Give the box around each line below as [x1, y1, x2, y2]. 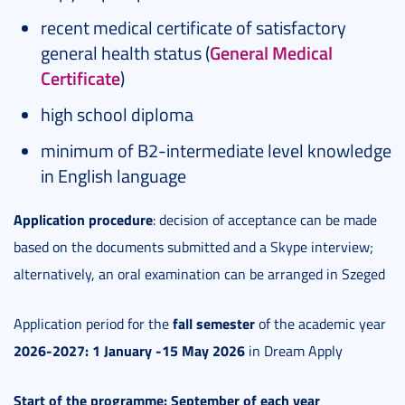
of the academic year [255, 314, 386, 334]
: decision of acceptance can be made [153, 210, 377, 231]
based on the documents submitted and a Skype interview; [14, 237, 373, 258]
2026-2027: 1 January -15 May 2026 [14, 340, 245, 362]
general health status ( [41, 40, 210, 66]
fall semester [173, 313, 255, 334]
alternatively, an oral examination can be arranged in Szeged [14, 264, 385, 285]
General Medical [210, 40, 333, 66]
